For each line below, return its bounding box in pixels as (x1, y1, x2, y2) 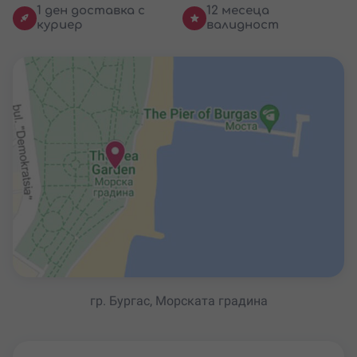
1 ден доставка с (37, 3, 145, 18)
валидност (206, 18, 279, 32)
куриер (37, 18, 83, 32)
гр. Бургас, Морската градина (89, 293, 268, 309)
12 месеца (206, 3, 269, 18)
